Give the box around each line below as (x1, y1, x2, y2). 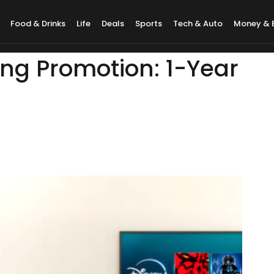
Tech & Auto (173, 18, 223, 29)
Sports (135, 18, 163, 29)
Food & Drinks (10, 18, 66, 29)
